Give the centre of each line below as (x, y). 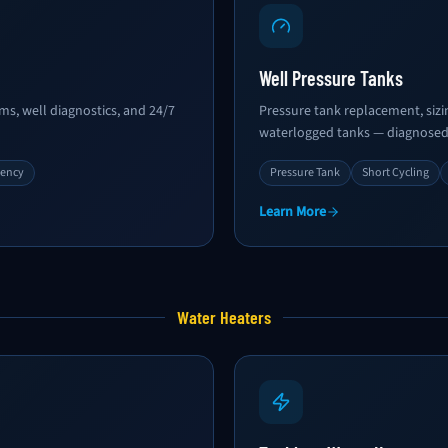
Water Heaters (224, 317)
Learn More (292, 212)
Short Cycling (395, 172)
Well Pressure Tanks (331, 78)
